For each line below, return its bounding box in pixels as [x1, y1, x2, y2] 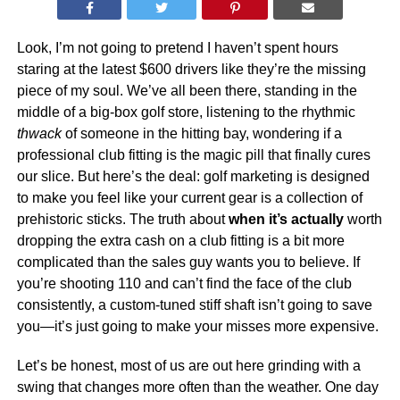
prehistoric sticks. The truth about [16, 212, 229, 227]
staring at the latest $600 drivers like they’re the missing [16, 62, 366, 77]
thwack [16, 126, 62, 141]
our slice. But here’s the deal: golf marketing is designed [16, 169, 370, 184]
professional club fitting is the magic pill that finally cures [16, 147, 371, 162]
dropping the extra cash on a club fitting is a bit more [16, 233, 345, 248]
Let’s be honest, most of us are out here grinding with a [16, 358, 361, 373]
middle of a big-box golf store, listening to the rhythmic [16, 104, 355, 120]
